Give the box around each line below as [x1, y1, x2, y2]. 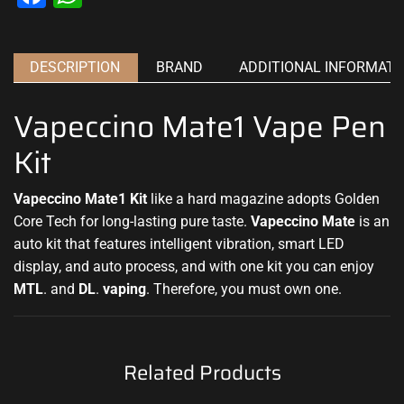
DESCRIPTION [30, 58, 120, 76]
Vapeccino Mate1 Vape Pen [14, 103, 386, 151]
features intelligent [94, 234, 212, 252]
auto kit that [14, 234, 94, 252]
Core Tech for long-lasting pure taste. [14, 212, 251, 230]
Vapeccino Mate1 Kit [14, 189, 147, 207]
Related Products [123, 357, 281, 390]
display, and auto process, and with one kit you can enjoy [14, 257, 374, 275]
